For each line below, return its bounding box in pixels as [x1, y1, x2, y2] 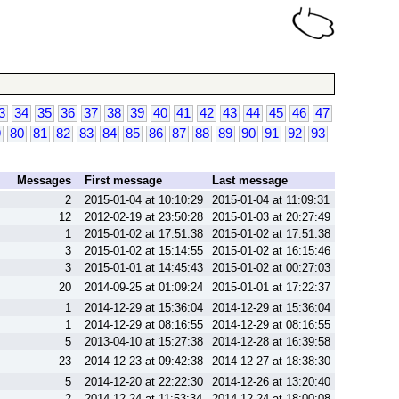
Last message [212, 174, 288, 187]
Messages [17, 174, 71, 187]
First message [85, 174, 162, 187]
